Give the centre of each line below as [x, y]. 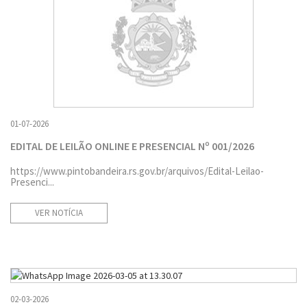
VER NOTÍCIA [59, 212]
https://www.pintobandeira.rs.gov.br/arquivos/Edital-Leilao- [137, 171]
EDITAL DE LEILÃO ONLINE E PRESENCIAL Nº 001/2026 [132, 146]
